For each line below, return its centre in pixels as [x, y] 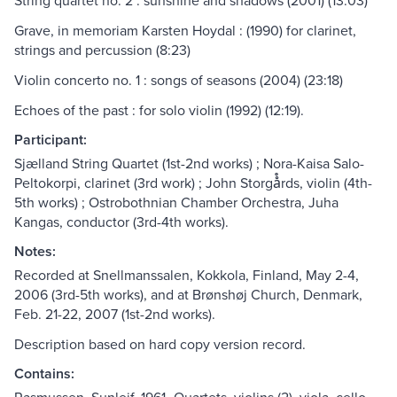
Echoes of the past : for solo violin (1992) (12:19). [159, 110]
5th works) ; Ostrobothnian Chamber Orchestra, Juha [176, 202]
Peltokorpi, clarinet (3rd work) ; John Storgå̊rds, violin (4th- [193, 183]
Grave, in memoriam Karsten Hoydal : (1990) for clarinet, [185, 31]
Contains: [44, 374]
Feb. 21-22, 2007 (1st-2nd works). [115, 314]
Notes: [35, 252]
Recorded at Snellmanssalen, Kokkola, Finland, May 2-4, [187, 275]
